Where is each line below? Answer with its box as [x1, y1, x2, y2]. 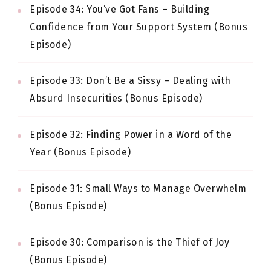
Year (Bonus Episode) [30, 146, 131, 158]
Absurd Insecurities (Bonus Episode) [30, 92, 203, 104]
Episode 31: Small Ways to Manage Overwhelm [30, 182, 246, 194]
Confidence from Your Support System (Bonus [30, 21, 247, 33]
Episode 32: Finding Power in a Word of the [30, 128, 232, 140]
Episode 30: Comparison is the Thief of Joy [30, 236, 229, 248]
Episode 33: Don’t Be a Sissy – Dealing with [30, 74, 231, 87]
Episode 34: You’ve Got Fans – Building [30, 3, 209, 15]
